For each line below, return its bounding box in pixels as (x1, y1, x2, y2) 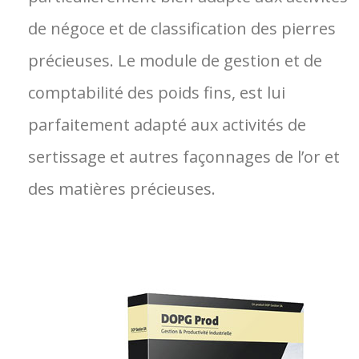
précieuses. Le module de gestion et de (28, 50, 322, 71)
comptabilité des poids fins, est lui (28, 82, 285, 103)
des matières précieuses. (28, 178, 216, 200)
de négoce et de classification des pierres (28, 18, 336, 39)
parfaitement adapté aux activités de (28, 114, 306, 135)
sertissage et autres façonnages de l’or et (28, 146, 340, 167)
